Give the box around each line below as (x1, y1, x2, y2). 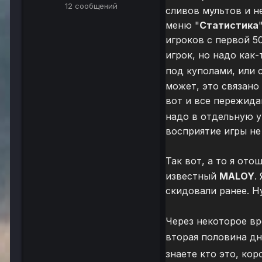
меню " (166, 19, 199, 32)
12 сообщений (64, 1, 118, 11)
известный (166, 170, 219, 182)
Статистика (199, 19, 258, 32)
